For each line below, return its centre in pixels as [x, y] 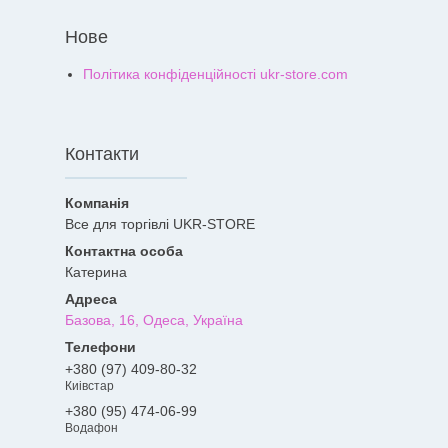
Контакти [102, 154]
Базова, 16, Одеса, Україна [154, 320]
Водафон [91, 427]
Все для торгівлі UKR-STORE [160, 224]
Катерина [96, 272]
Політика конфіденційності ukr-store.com [215, 74]
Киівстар [89, 385]
